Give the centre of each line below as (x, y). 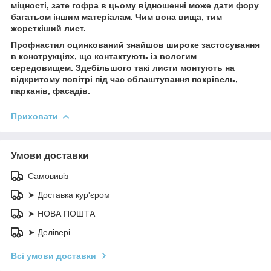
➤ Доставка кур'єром (69, 194)
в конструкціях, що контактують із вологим (104, 56)
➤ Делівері (49, 232)
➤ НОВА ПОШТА (61, 213)
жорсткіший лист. (48, 28)
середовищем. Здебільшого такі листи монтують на (123, 67)
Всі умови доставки (54, 256)
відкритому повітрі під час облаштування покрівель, (124, 79)
